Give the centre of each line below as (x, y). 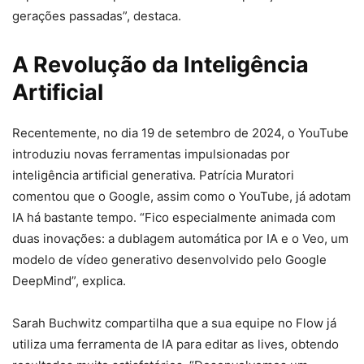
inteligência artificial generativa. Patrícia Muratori (153, 175)
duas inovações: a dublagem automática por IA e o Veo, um (180, 238)
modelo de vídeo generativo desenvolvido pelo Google (169, 259)
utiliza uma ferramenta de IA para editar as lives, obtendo (175, 344)
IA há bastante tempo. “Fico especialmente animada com (174, 217)
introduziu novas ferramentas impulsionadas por (151, 154)
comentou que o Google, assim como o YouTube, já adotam (182, 196)
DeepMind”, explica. (69, 280)
